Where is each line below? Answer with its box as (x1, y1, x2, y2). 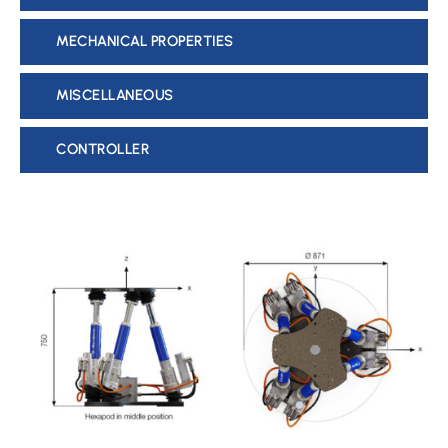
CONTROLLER (56, 141, 150, 159)
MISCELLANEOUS (56, 87, 174, 105)
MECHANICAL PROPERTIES (56, 33, 234, 51)
